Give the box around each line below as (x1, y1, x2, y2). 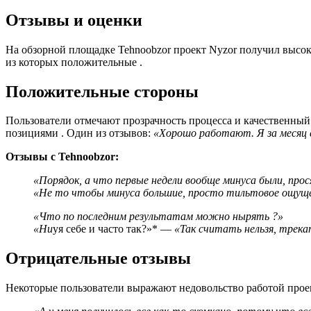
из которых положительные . (6, 56, 142, 68)
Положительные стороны (6, 82, 199, 101)
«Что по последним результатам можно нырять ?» (33, 210, 283, 223)
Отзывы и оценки (6, 10, 142, 29)
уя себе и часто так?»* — (53, 223, 174, 235)
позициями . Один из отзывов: (6, 127, 153, 140)
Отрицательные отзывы (6, 249, 191, 268)
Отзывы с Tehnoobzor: (6, 151, 119, 163)
